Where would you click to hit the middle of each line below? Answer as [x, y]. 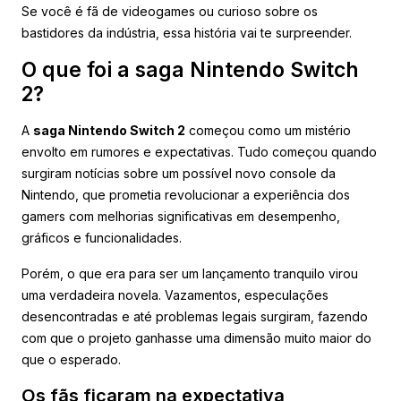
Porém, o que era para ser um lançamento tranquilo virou [190, 273]
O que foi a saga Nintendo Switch [190, 69]
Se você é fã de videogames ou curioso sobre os [170, 11]
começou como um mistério [268, 130]
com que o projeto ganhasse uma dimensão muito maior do [196, 337]
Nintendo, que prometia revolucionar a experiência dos [186, 194]
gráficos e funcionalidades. [102, 237]
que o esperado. [71, 359]
